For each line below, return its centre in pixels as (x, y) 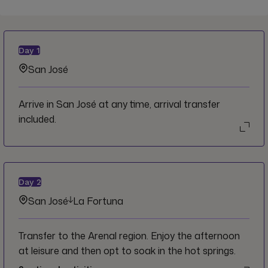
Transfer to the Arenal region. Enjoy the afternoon (129, 236)
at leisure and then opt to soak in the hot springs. (127, 251)
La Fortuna (98, 201)
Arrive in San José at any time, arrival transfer (119, 104)
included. (37, 119)
